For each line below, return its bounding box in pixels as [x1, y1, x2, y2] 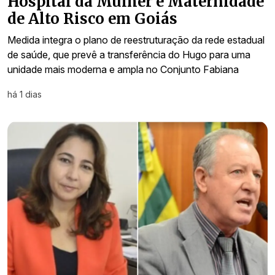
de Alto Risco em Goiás [7, 9, 177, 29]
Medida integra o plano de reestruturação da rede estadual [7, 34, 265, 47]
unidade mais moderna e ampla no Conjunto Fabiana [7, 63, 239, 76]
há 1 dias [7, 89, 42, 100]
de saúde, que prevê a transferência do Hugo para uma [7, 48, 250, 61]
